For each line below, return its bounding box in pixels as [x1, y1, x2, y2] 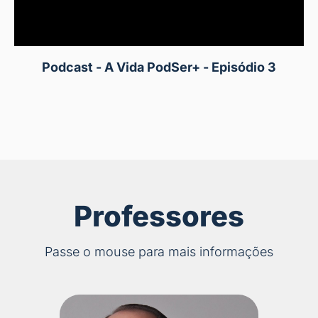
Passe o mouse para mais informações [45, 244, 273, 260]
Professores [74, 199, 244, 234]
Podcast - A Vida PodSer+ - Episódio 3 [42, 60, 276, 75]
